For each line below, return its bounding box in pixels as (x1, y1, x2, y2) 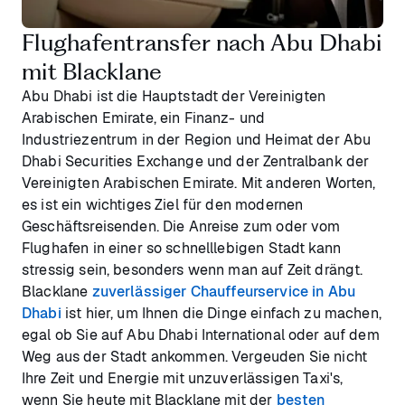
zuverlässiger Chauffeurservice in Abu (91, 281, 356, 301)
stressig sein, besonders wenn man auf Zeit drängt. (22, 259, 363, 279)
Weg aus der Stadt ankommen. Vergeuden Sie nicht (22, 346, 368, 366)
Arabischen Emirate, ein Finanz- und (22, 108, 266, 127)
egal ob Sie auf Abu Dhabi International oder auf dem (22, 325, 380, 344)
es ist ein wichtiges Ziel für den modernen (22, 194, 304, 214)
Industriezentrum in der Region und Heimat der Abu (22, 129, 372, 149)
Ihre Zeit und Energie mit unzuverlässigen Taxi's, (22, 368, 344, 388)
